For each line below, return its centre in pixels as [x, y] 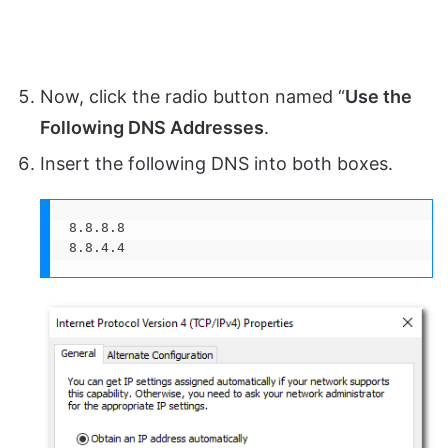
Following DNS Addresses [152, 127]
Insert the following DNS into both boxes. [216, 163]
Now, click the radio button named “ [192, 96]
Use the [378, 96]
